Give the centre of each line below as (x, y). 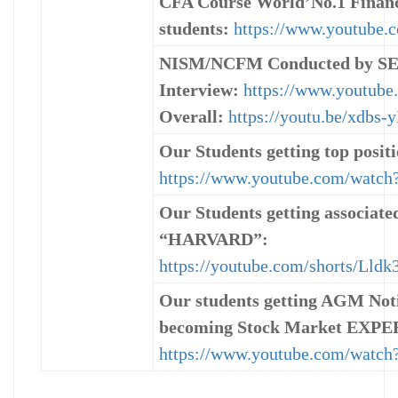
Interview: (199, 90)
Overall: (191, 117)
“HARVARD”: (214, 239)
